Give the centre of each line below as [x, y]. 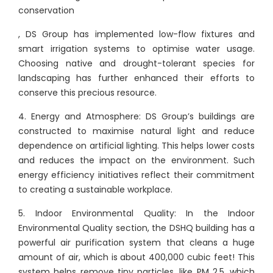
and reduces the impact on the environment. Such [136, 160]
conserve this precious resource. [87, 93]
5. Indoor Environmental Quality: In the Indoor [136, 213]
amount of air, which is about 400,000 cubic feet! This [136, 257]
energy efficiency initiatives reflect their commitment [136, 175]
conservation [46, 10]
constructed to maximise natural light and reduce [136, 131]
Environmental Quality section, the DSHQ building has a [136, 228]
